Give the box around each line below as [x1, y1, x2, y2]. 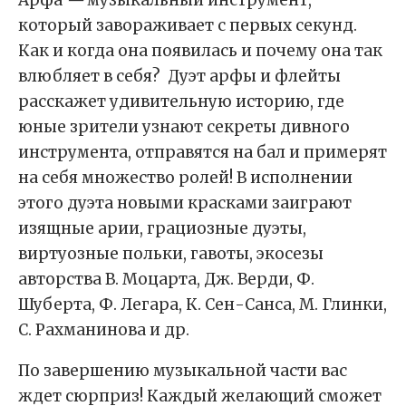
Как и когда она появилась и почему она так [18, 40, 382, 61]
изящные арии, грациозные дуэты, [18, 217, 306, 238]
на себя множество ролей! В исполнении [18, 167, 353, 188]
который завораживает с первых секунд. [18, 14, 357, 35]
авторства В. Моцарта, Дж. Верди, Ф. [18, 268, 314, 289]
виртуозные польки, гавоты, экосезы [18, 243, 324, 264]
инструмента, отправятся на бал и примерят [18, 141, 387, 162]
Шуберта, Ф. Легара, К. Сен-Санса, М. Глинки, [18, 294, 387, 314]
